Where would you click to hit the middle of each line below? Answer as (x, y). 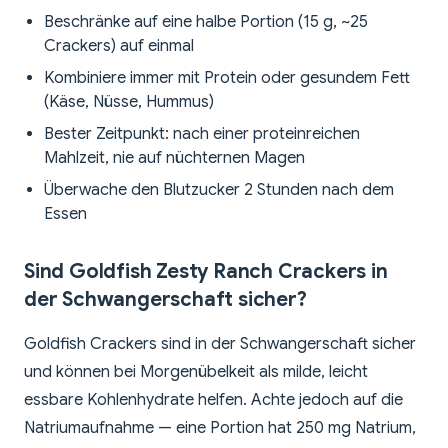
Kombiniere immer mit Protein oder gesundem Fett (227, 78)
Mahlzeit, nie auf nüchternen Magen (174, 158)
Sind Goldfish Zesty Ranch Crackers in (206, 272)
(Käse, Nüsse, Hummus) (129, 102)
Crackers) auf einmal (119, 46)
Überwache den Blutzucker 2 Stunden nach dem (219, 190)
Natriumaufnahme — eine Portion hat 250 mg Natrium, (220, 428)
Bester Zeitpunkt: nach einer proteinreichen (202, 134)
